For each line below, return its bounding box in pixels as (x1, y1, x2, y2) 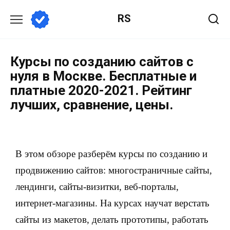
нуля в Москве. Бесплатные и (10, 68, 197, 84)
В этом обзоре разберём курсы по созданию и (15, 148, 207, 159)
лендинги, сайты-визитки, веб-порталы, (15, 181, 179, 192)
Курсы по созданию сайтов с (10, 54, 194, 69)
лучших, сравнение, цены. (10, 97, 173, 112)
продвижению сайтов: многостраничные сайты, (15, 165, 212, 176)
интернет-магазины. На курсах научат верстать (15, 198, 209, 208)
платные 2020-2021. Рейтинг (10, 83, 192, 98)
